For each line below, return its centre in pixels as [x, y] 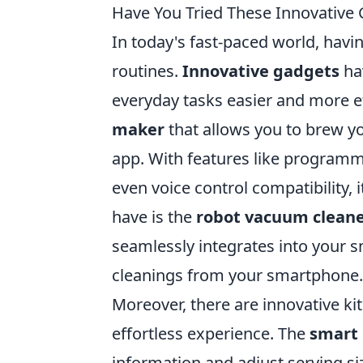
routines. [147, 71]
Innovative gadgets [261, 71]
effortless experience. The [211, 333]
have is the [154, 217]
